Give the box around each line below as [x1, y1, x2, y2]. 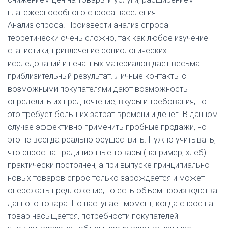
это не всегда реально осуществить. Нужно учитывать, [8, 135, 216, 145]
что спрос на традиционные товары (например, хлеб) [8, 148, 206, 157]
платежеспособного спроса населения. [8, 8, 158, 17]
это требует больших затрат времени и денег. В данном [8, 109, 218, 119]
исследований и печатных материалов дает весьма [8, 59, 200, 68]
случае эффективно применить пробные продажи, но [8, 122, 207, 132]
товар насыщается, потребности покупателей [8, 211, 178, 221]
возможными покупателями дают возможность [8, 84, 188, 94]
